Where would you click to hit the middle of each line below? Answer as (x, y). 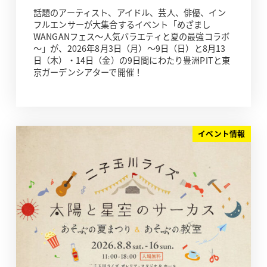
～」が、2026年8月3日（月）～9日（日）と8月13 (129, 48)
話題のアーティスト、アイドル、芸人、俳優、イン (129, 12)
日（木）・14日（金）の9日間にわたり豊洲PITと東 (132, 60)
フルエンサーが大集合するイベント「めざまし (122, 24)
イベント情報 (222, 133)
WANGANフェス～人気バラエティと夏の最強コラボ (131, 36)
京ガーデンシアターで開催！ (88, 72)
